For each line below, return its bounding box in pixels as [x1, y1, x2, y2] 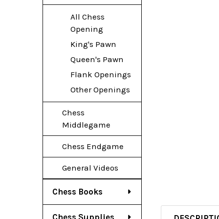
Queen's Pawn [70, 54, 124, 64]
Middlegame [62, 119, 110, 130]
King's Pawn [70, 39, 116, 49]
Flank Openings [70, 69, 131, 79]
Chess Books [52, 186, 103, 197]
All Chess [70, 11, 105, 22]
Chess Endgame [62, 141, 124, 151]
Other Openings [70, 84, 130, 94]
